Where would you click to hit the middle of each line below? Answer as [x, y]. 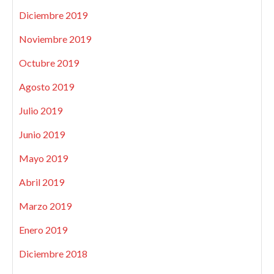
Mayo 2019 [43, 158]
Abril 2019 [42, 182]
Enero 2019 [43, 229]
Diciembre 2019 [53, 15]
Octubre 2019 [49, 62]
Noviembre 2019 [55, 39]
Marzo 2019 [45, 206]
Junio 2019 [42, 134]
